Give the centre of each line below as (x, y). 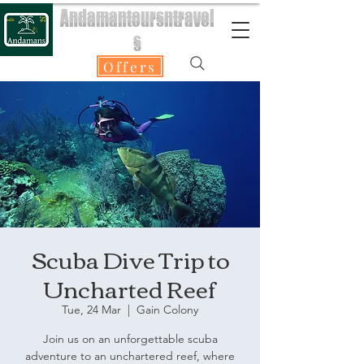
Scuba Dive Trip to (130, 258)
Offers (130, 66)
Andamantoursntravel (137, 16)
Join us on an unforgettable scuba (130, 339)
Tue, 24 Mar (91, 310)
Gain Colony (167, 310)
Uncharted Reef (130, 288)
